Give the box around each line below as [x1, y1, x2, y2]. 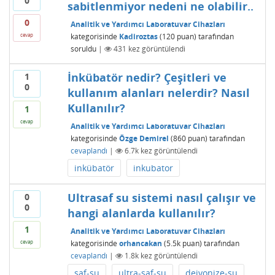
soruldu [70, 43, 96, 54]
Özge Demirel [118, 133, 169, 144]
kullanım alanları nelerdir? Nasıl [67, 85, 250, 100]
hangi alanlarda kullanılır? [67, 206, 215, 220]
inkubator [133, 162, 173, 174]
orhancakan [118, 238, 162, 249]
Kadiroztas [118, 31, 158, 42]
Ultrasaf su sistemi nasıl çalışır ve [67, 190, 256, 205]
